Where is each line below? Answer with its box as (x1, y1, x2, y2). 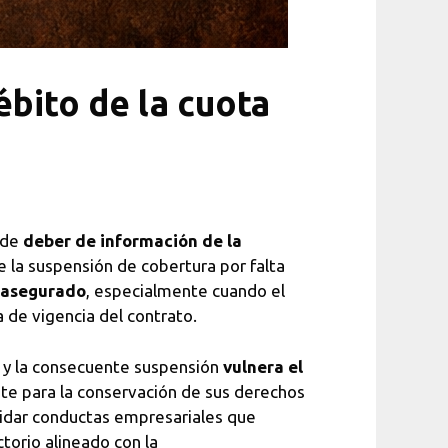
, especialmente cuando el (86, 281, 285, 301)
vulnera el (223, 356, 303, 376)
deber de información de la (23, 231, 242, 251)
